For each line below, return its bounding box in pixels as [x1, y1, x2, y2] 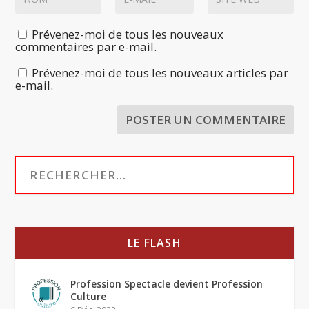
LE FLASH [128, 235, 181, 250]
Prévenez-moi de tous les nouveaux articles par [32, 64, 289, 81]
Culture [70, 289, 107, 303]
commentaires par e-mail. [15, 38, 157, 54]
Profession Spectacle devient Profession [70, 277, 263, 290]
